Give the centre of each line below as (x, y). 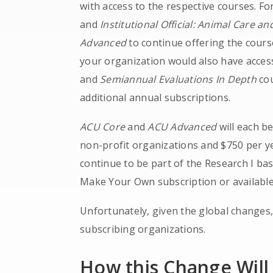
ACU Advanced (182, 127)
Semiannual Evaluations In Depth (178, 79)
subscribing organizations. (143, 229)
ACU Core (103, 127)
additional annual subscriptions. (155, 97)
